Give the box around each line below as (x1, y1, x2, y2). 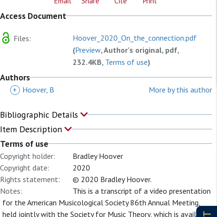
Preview (75, 45, 101, 55)
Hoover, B (22, 85, 54, 94)
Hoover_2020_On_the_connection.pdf (73, 33, 197, 43)
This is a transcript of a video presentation (73, 186, 211, 196)
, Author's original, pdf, (101, 45, 179, 55)
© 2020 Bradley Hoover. (73, 174, 152, 184)
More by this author (149, 85, 212, 94)
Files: (12, 33, 31, 43)
